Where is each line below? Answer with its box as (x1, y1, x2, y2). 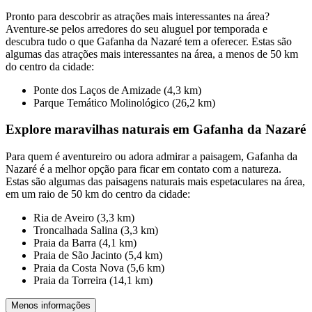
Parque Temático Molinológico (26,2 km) (33, 96, 215, 109)
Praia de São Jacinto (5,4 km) (33, 249, 162, 261)
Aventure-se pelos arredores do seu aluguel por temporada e (6, 22, 267, 35)
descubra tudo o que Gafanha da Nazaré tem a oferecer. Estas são (6, 35, 292, 47)
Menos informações (11, 299, 91, 311)
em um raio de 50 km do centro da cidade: (6, 187, 190, 200)
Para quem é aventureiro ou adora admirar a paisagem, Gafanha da (6, 150, 297, 162)
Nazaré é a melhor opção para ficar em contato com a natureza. (6, 162, 281, 175)
